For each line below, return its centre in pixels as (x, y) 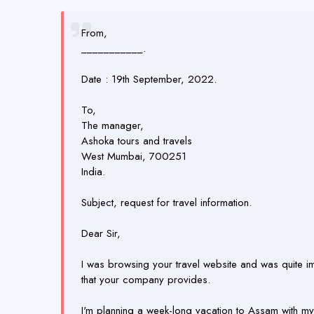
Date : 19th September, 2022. (149, 79)
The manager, (112, 125)
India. (93, 172)
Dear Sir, (101, 233)
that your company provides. (146, 280)
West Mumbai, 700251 (134, 156)
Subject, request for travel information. (166, 203)
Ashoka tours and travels (137, 141)
